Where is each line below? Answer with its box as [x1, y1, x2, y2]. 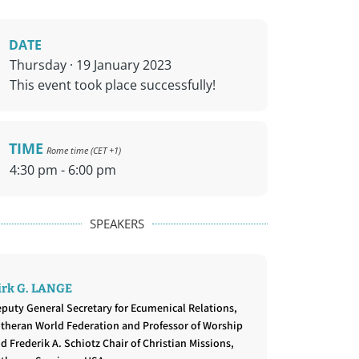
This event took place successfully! [10, 75, 216, 94]
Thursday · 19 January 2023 [10, 55, 172, 74]
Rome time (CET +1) [46, 143, 122, 156]
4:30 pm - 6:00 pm [10, 160, 117, 179]
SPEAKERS [89, 215, 144, 232]
